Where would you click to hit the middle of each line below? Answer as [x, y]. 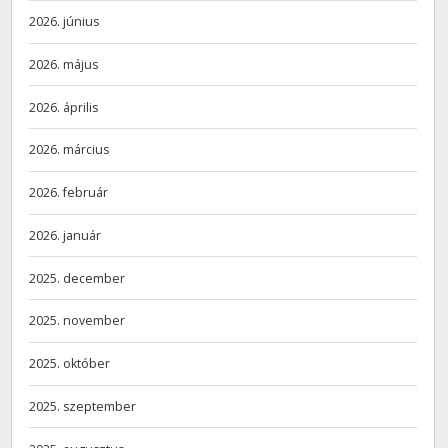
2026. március [69, 150]
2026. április [64, 107]
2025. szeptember [83, 406]
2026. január [65, 235]
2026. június [64, 22]
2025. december [77, 278]
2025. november [77, 321]
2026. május [64, 64]
